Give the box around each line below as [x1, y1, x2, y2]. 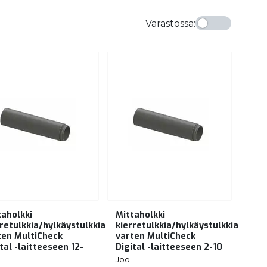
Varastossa [145, 17, 194, 29]
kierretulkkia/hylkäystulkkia [116, 219, 238, 231]
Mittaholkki [116, 209, 165, 221]
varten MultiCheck [116, 230, 195, 242]
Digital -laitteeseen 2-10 [116, 241, 222, 253]
